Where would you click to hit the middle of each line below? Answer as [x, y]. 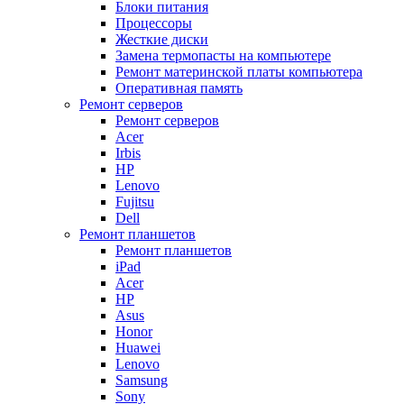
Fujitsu [135, 202]
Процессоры [154, 23]
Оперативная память [179, 88]
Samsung [142, 381]
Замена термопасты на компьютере [223, 56]
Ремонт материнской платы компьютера [239, 72]
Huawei [138, 348]
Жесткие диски [162, 40]
